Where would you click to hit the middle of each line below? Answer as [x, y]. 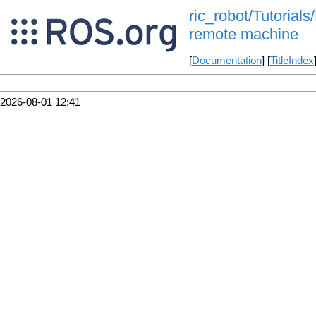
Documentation [226, 61]
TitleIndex [292, 61]
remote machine [243, 35]
